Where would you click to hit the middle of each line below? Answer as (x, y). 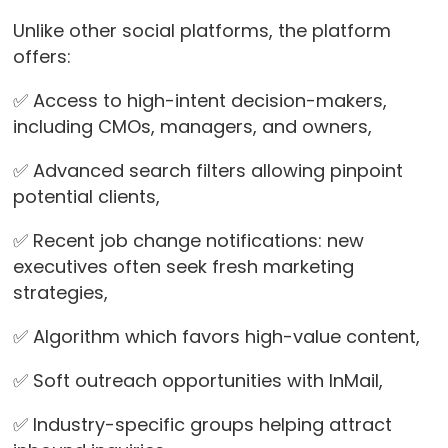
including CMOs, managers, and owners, (192, 127)
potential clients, (86, 197)
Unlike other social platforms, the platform (201, 31)
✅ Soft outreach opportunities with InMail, (197, 381)
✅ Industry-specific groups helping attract (202, 425)
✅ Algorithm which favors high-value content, (218, 337)
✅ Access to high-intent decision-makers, (199, 101)
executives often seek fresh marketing (183, 267)
